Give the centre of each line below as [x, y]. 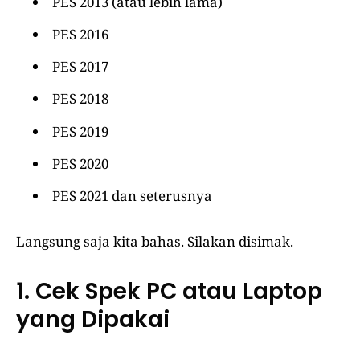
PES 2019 [80, 131]
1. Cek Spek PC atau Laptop [169, 292]
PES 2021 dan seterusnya [132, 196]
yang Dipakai [93, 320]
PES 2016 [80, 34]
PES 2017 [80, 67]
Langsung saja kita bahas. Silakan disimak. [155, 242]
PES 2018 [80, 99]
